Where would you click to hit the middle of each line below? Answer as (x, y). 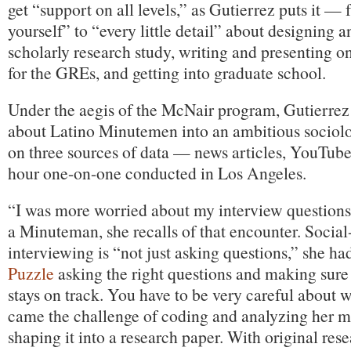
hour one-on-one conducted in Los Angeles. (157, 173)
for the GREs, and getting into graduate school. (167, 72)
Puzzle (31, 273)
